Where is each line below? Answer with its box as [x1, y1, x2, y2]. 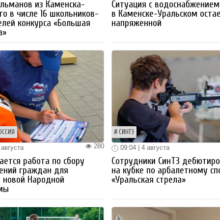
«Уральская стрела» [111, 174, 186, 186]
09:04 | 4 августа [118, 144, 170, 152]
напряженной [111, 18, 162, 29]
